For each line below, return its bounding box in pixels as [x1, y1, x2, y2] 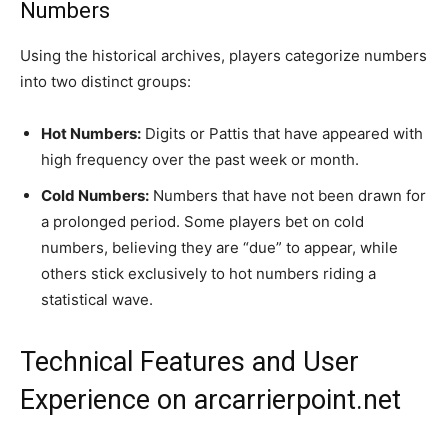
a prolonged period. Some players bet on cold [41, 211, 364, 231]
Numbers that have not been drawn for [149, 185, 426, 205]
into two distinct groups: [20, 71, 191, 91]
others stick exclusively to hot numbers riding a [41, 263, 376, 283]
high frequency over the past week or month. [41, 149, 359, 169]
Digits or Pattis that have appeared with [141, 123, 423, 143]
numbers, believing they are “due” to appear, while [41, 237, 398, 257]
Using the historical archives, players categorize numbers [20, 45, 427, 65]
